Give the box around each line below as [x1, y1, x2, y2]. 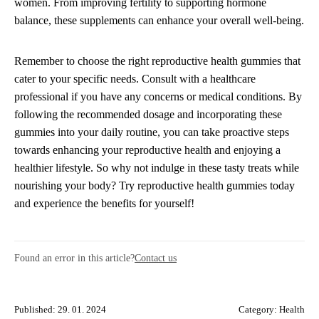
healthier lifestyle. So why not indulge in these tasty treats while [14, 162, 299, 174]
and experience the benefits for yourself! [14, 197, 194, 210]
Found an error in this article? [14, 252, 135, 264]
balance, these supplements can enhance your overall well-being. [14, 14, 304, 27]
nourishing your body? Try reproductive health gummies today [14, 179, 295, 192]
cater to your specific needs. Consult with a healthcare [14, 73, 256, 85]
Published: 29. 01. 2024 [14, 305, 106, 315]
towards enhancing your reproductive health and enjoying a [14, 144, 281, 157]
